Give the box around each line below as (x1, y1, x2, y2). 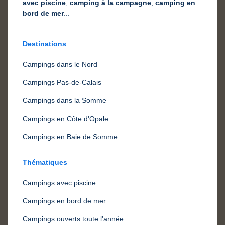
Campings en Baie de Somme (23, 133, 118, 141)
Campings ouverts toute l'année (23, 215, 124, 223)
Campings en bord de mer (23, 197, 106, 205)
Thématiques (23, 158, 67, 167)
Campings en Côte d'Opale (23, 115, 108, 123)
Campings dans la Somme (23, 96, 106, 105)
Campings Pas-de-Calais (23, 78, 101, 87)
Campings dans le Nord (23, 60, 97, 69)
